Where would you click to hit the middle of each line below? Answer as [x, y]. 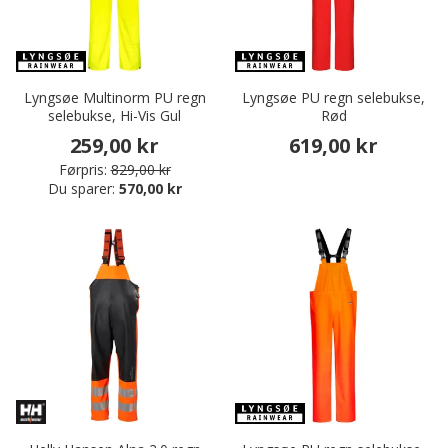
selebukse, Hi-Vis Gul [114, 116]
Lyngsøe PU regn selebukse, [333, 98]
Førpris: [82, 170]
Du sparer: [83, 189]
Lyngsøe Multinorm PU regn [114, 98]
